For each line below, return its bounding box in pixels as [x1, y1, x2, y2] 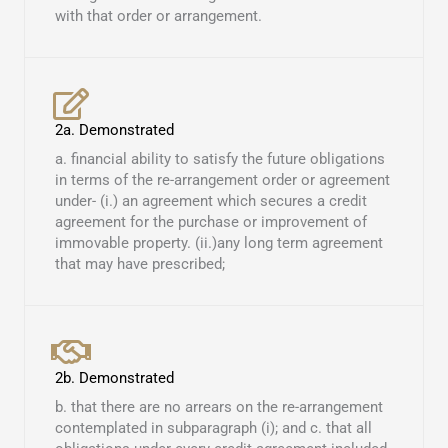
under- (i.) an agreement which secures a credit [55, 192, 367, 211]
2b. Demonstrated [55, 369, 174, 388]
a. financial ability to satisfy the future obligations [55, 150, 385, 169]
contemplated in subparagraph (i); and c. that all [55, 419, 372, 438]
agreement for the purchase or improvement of [55, 213, 367, 232]
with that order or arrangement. [55, 7, 262, 26]
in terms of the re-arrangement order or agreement [55, 171, 390, 190]
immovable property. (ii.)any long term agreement [55, 234, 383, 253]
